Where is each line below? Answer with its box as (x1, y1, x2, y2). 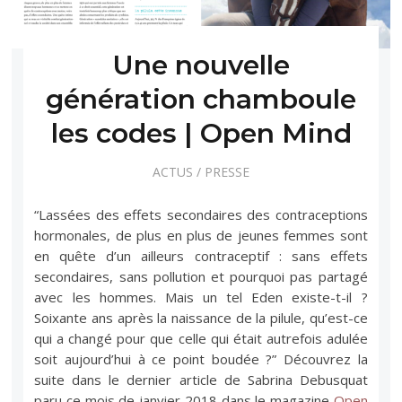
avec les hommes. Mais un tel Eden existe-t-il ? (34, 288, 368, 307)
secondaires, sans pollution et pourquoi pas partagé (34, 267, 368, 286)
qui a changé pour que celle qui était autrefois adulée (34, 329, 368, 348)
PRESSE (205, 163, 249, 181)
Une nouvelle (112, 48, 290, 82)
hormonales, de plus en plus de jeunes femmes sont (34, 226, 368, 245)
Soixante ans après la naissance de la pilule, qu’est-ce (34, 309, 368, 328)
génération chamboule (46, 82, 356, 116)
